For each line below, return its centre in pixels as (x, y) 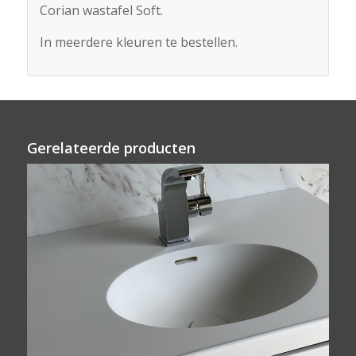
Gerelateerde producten (111, 147)
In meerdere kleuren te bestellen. (138, 43)
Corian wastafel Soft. (101, 11)
